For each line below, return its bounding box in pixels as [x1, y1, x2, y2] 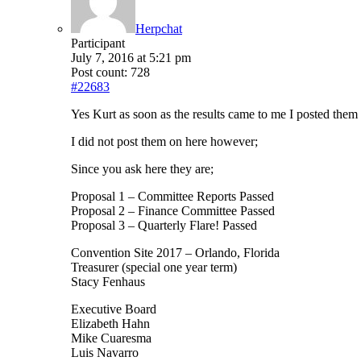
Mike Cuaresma [71, 331, 151, 346]
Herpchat [135, 22, 182, 36]
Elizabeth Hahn [71, 317, 150, 331]
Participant [71, 36, 125, 51]
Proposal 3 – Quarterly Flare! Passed [71, 218, 257, 233]
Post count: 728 [71, 65, 150, 80]
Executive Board [71, 302, 156, 317]
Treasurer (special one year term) [71, 260, 237, 275]
